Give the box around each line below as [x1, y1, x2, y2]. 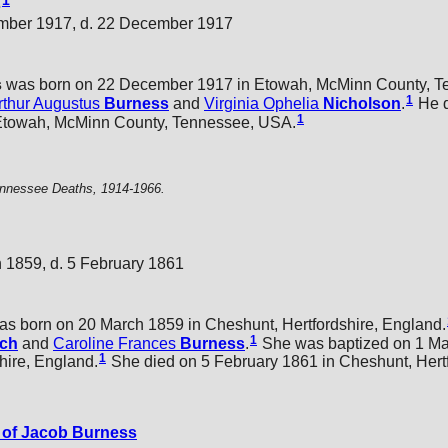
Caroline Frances [53, 334, 176, 352]
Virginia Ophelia [204, 94, 319, 112]
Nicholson [323, 94, 401, 112]
